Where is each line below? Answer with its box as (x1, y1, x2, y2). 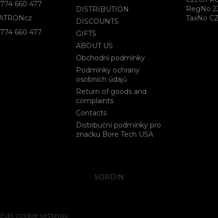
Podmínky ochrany (75, 66, 140, 74)
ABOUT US (75, 41, 113, 50)
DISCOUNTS (75, 17, 119, 26)
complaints (75, 96, 113, 105)
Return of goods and (75, 87, 146, 96)
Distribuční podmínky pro (75, 121, 161, 129)
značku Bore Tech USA (75, 130, 153, 139)
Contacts (75, 109, 107, 117)
